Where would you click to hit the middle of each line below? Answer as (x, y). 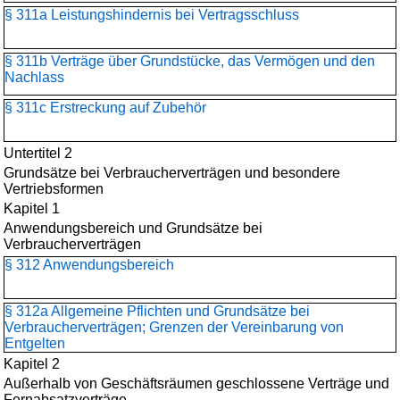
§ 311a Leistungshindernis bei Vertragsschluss (152, 15)
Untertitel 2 (38, 153)
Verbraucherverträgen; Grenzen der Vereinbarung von (174, 327)
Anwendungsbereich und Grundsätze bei (133, 228)
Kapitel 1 (32, 208)
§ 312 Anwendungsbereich (89, 265)
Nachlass (34, 77)
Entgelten (35, 343)
